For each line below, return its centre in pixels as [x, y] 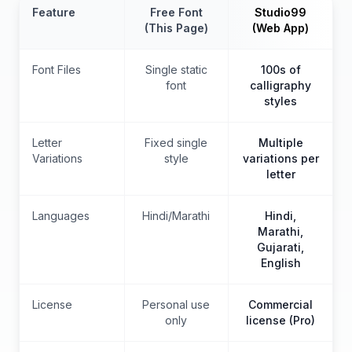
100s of [280, 69]
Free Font [176, 12]
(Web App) [281, 27]
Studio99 [281, 12]
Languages [61, 215]
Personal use [176, 304]
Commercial [281, 304]
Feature [54, 12]
